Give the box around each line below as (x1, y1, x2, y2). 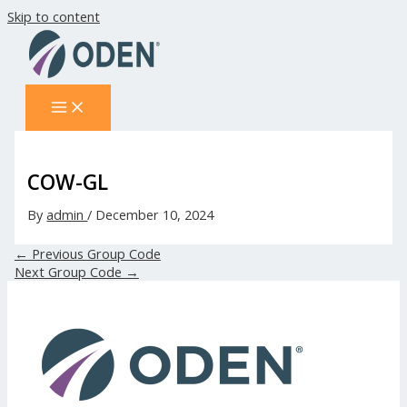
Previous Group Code (27, 243, 161, 263)
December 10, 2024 (95, 204, 214, 223)
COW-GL (27, 167, 109, 196)
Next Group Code (14, 262, 125, 281)
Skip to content (7, 7, 100, 25)
